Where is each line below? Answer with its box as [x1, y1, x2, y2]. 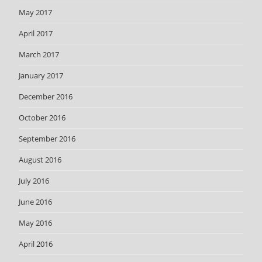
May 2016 [19, 218, 53, 229]
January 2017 [19, 70, 64, 81]
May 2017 [19, 7, 53, 18]
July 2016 [19, 175, 50, 187]
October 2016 [19, 112, 66, 123]
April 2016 [19, 239, 53, 250]
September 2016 [19, 133, 76, 144]
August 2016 [19, 154, 62, 166]
